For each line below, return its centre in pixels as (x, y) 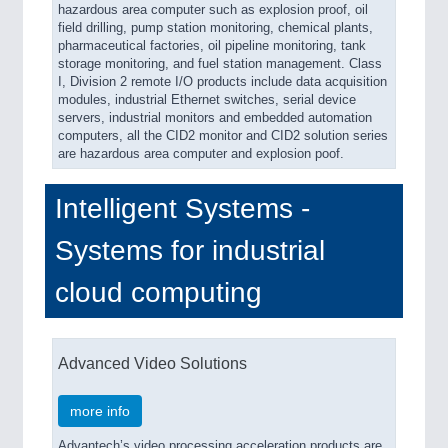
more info (100, 411)
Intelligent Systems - (182, 208)
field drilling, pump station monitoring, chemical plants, (215, 28)
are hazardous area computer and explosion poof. (201, 154)
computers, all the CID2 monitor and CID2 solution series (223, 136)
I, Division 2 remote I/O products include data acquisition (222, 82)
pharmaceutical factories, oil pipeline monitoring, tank (212, 46)
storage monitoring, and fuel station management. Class (220, 64)
